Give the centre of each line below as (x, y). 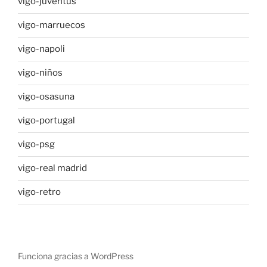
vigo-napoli (41, 49)
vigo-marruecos (52, 25)
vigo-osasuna (46, 97)
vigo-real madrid (52, 168)
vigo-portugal (46, 121)
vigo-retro (39, 192)
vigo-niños (40, 73)
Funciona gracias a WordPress (76, 256)
